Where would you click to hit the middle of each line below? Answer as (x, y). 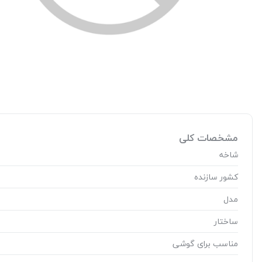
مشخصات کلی (208, 138)
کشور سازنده (216, 177)
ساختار (226, 221)
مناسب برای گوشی (205, 243)
